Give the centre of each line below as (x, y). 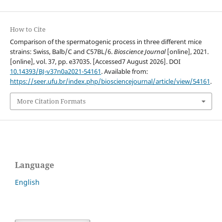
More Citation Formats (51, 101)
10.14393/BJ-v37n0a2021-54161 (55, 72)
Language (34, 165)
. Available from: (124, 72)
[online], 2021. (187, 52)
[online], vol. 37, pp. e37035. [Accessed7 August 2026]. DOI (95, 62)
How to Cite (28, 29)
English (27, 182)
